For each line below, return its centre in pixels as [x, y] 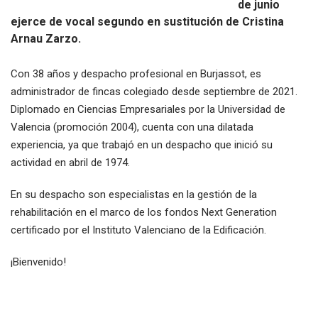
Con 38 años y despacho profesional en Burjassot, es [136, 74]
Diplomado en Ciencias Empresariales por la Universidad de [148, 109]
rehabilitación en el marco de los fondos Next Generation [144, 212]
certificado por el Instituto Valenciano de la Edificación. [138, 230]
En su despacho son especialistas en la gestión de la [134, 194]
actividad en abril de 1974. [70, 163]
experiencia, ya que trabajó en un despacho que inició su [142, 145]
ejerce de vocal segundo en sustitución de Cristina [147, 22]
